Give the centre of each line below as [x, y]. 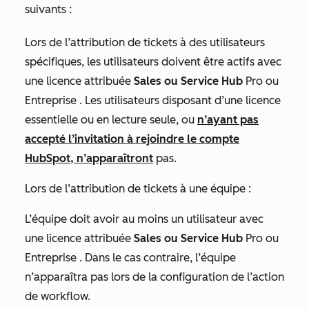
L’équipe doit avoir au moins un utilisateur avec [144, 219]
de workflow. [59, 296]
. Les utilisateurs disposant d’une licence [179, 100]
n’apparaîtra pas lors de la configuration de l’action [154, 277]
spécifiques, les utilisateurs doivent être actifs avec [153, 62]
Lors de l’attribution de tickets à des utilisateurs [145, 42]
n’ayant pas [228, 120]
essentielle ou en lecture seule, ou [111, 120]
